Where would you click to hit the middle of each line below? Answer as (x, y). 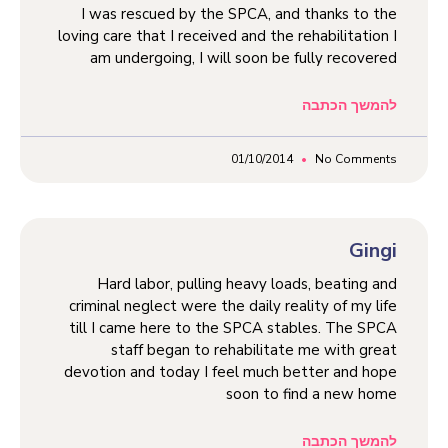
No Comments (354, 158)
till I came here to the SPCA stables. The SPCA (233, 327)
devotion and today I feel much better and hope (230, 371)
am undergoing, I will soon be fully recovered (243, 57)
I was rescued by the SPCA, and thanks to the (239, 13)
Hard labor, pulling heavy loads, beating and (247, 283)
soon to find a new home (311, 393)
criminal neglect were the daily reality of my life (233, 305)
